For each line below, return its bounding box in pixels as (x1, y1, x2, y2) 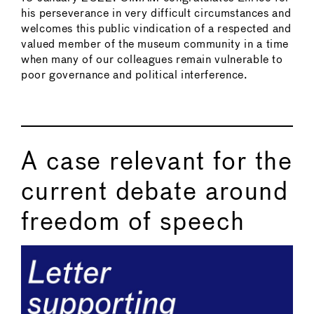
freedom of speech (21, 211, 245, 235)
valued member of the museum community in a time (21, 39, 289, 50)
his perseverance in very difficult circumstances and (21, 8, 292, 20)
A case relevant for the (21, 151, 293, 175)
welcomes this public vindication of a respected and (21, 24, 292, 35)
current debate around (21, 181, 289, 205)
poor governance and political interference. (21, 70, 248, 81)
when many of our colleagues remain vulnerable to (21, 55, 283, 66)
